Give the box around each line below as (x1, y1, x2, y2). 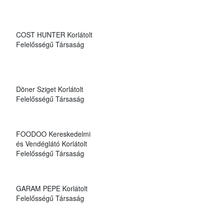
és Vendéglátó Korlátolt (16, 138, 87, 148)
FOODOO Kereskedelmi (16, 128, 91, 139)
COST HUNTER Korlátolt (16, 29, 92, 39)
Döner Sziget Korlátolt (16, 84, 83, 94)
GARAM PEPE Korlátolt (16, 183, 88, 193)
